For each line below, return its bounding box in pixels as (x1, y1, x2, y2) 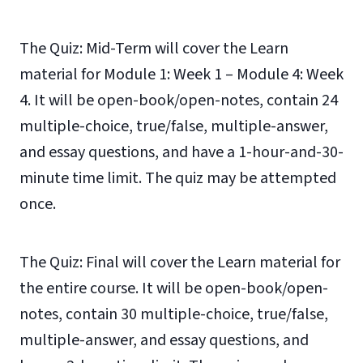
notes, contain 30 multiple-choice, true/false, (19, 303, 328, 326)
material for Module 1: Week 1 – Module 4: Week (19, 63, 344, 86)
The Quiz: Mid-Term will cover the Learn (19, 37, 288, 60)
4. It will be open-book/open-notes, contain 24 (19, 89, 338, 112)
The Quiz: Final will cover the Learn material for (19, 251, 340, 274)
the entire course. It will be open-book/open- (19, 277, 328, 300)
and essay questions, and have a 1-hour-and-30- (19, 141, 344, 164)
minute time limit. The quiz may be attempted (19, 167, 336, 190)
